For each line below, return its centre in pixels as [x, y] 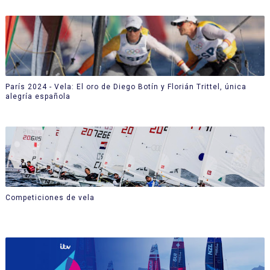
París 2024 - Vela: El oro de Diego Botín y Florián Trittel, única [126, 86]
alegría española [38, 96]
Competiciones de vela [50, 197]
